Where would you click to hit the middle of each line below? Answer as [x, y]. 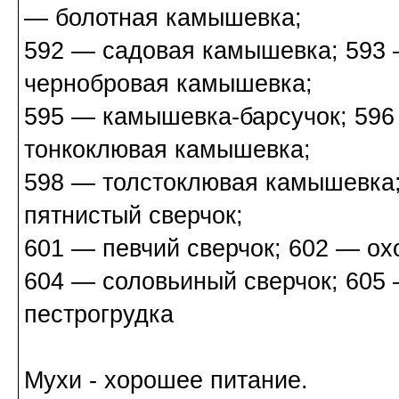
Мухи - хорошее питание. [166, 381]
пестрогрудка [99, 315]
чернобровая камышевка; [168, 84]
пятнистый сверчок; [134, 216]
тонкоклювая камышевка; [167, 150]
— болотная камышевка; [163, 18]
